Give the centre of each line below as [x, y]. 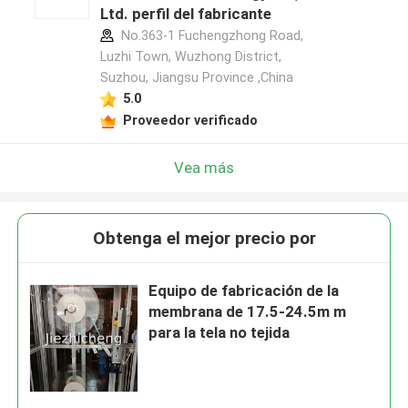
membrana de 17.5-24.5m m [248, 312]
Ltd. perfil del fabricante [185, 14]
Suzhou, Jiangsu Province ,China [196, 78]
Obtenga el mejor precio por [204, 239]
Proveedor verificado [190, 120]
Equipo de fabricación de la [244, 291]
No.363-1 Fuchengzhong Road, [210, 36]
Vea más [204, 167]
